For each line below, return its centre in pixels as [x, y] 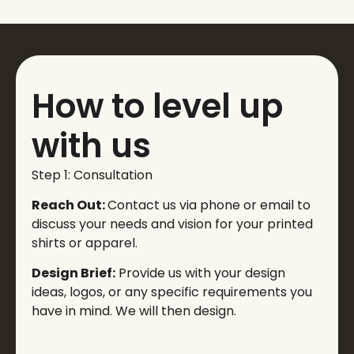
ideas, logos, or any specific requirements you [172, 292]
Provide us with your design [200, 273]
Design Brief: [73, 273]
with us [91, 145]
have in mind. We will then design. [134, 311]
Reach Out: [70, 205]
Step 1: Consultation [92, 175]
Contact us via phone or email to [209, 205]
